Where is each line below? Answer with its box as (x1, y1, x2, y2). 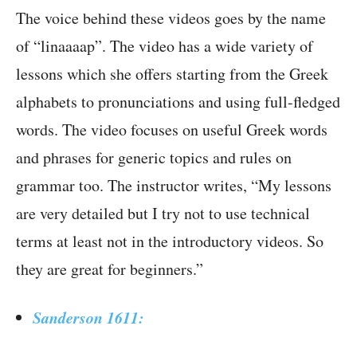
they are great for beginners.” (16, 258, 203, 280)
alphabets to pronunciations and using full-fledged (16, 91, 340, 113)
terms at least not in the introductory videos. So (16, 230, 324, 253)
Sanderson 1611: (33, 306, 144, 329)
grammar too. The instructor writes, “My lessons (16, 175, 331, 197)
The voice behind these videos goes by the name (16, 7, 326, 29)
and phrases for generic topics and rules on (16, 147, 292, 169)
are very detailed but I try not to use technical (16, 202, 310, 225)
